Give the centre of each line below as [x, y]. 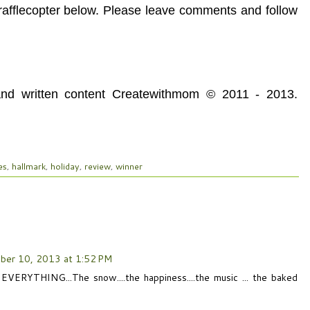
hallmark [29, 166]
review [98, 166]
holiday [65, 166]
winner [129, 166]
